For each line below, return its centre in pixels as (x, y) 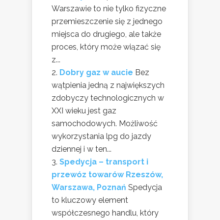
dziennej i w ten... (82, 149)
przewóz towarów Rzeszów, (107, 174)
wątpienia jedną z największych (108, 85)
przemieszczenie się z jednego (107, 21)
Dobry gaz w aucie (96, 72)
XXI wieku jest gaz (84, 110)
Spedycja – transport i (104, 162)
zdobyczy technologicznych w (108, 98)
